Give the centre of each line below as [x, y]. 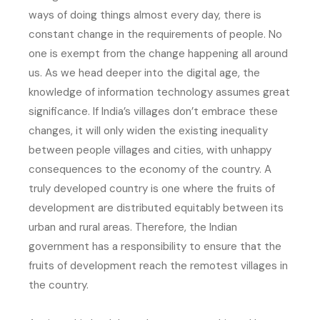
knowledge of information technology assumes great [159, 92]
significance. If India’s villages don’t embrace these [153, 111]
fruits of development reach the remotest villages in [158, 265]
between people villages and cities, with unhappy [150, 150]
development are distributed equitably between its [156, 207]
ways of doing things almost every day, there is [145, 15]
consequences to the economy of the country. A [150, 169]
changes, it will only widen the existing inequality [148, 130]
